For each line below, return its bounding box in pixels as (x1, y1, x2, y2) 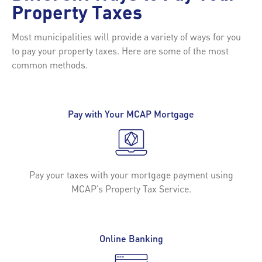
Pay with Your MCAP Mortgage (68, 107, 194, 120)
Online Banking (99, 232, 163, 244)
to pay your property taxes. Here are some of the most (12, 44, 229, 57)
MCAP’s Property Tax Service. (71, 182, 191, 195)
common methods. (12, 58, 88, 71)
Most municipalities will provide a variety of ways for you (12, 30, 241, 43)
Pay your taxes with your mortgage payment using (29, 168, 233, 181)
